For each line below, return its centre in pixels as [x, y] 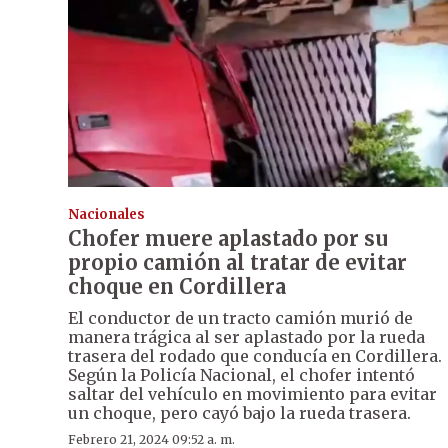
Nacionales [106, 215]
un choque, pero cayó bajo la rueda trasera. [239, 413]
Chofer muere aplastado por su [228, 239]
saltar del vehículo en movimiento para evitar [252, 394]
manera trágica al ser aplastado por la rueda [246, 337]
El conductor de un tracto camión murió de [240, 318]
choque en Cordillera [177, 287]
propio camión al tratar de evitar [237, 263]
